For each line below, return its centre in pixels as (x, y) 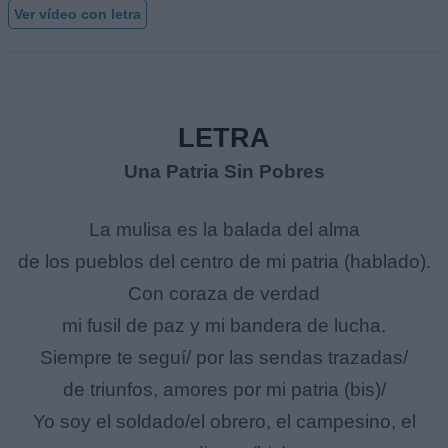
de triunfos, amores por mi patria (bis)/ (224, 390)
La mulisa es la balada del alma (224, 230)
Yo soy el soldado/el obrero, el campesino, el (224, 422)
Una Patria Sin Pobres (224, 172)
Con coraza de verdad (224, 294)
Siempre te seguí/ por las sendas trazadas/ (224, 358)
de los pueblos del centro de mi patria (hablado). (224, 262)
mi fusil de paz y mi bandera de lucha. (224, 326)
